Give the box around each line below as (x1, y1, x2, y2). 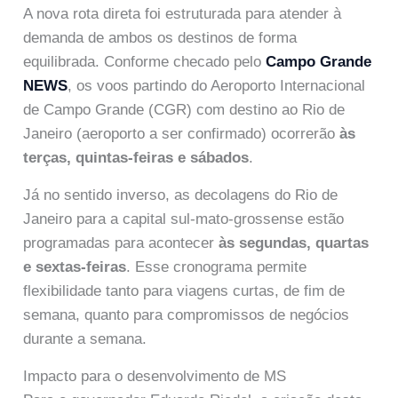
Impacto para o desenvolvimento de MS (23, 368, 287, 386)
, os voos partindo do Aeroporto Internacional (68, 76, 366, 94)
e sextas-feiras (23, 259, 127, 276)
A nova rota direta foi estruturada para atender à (23, 4, 342, 22)
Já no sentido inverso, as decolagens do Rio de (23, 187, 338, 204)
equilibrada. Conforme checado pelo (23, 52, 267, 70)
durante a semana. (23, 330, 147, 348)
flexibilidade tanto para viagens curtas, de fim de (23, 283, 346, 300)
